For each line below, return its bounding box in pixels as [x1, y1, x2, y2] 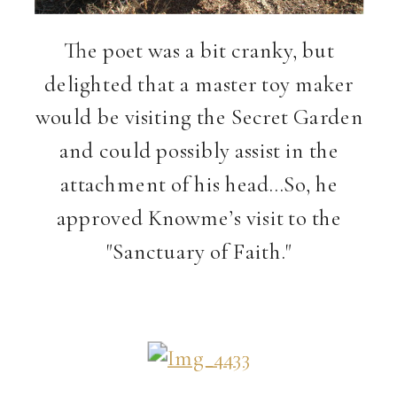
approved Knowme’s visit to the [56, 203, 342, 231]
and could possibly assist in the [59, 136, 339, 164]
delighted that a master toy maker [44, 69, 354, 97]
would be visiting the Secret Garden [35, 103, 363, 130]
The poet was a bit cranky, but [64, 35, 335, 64]
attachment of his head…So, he [59, 169, 339, 198]
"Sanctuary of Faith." [106, 237, 292, 265]
